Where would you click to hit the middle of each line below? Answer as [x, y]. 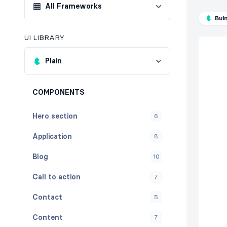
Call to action [56, 177]
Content [48, 217]
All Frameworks [73, 6]
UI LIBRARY [44, 37]
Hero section [55, 116]
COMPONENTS [59, 92]
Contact [47, 197]
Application [52, 136]
